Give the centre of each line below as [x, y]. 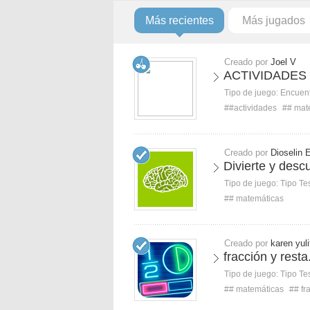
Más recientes [179, 20]
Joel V [283, 62]
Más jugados [273, 20]
